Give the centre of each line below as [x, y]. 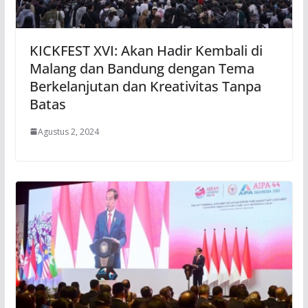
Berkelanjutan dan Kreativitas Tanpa [145, 86]
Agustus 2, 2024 [68, 131]
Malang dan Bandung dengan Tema [142, 68]
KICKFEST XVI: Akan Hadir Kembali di [146, 50]
